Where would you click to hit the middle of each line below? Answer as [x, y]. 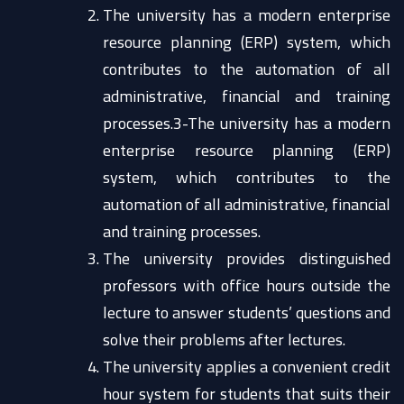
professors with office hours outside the [247, 285]
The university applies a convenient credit [247, 366]
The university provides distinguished [247, 258]
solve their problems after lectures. [224, 339]
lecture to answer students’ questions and [247, 312]
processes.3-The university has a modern [247, 123]
